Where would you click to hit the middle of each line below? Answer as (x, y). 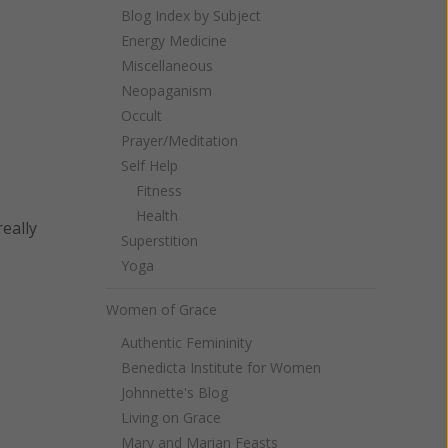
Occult (141, 115)
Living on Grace (171, 417)
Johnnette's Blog (174, 392)
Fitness (159, 190)
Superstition (159, 240)
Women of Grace (161, 309)
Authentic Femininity (186, 342)
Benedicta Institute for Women (221, 367)
